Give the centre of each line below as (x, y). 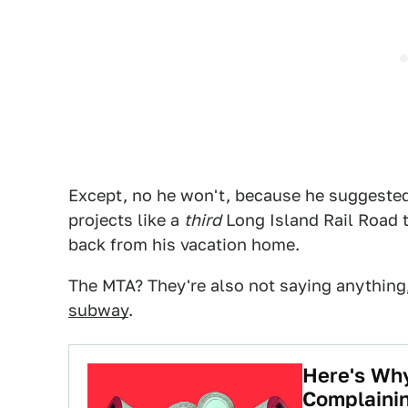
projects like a (126, 220)
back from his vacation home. (184, 245)
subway (98, 310)
